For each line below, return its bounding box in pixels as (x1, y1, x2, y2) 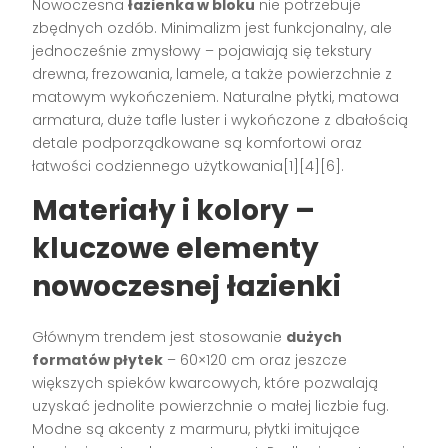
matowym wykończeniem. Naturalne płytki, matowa (32, 86, 400, 107)
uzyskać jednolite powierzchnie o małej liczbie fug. (32, 395, 390, 416)
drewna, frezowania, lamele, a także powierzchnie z (32, 63, 393, 84)
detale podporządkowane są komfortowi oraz (32, 132, 363, 153)
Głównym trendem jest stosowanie (32, 326, 287, 347)
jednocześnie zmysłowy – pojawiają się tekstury (32, 40, 373, 61)
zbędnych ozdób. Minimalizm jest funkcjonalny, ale (32, 17, 393, 38)
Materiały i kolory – (32, 190, 316, 230)
